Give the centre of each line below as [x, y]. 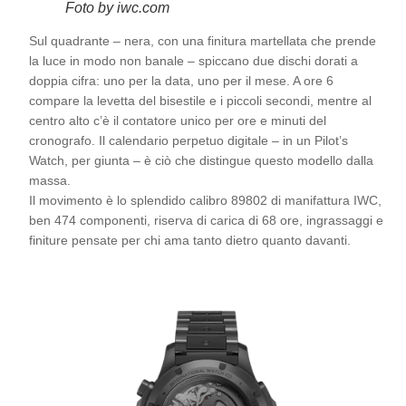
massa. [50, 180]
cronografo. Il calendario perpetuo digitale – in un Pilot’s [188, 140]
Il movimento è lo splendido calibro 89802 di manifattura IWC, [205, 200]
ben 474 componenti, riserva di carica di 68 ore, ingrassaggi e [206, 220]
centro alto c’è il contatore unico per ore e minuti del [178, 120]
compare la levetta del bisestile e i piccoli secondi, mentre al [200, 100]
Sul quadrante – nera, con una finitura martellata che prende [203, 40]
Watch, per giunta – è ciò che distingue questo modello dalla [201, 160]
